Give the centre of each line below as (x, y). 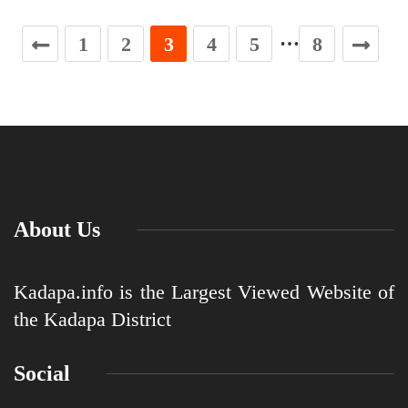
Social (42, 374)
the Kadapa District (92, 320)
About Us (57, 230)
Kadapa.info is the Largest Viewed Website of (204, 292)
